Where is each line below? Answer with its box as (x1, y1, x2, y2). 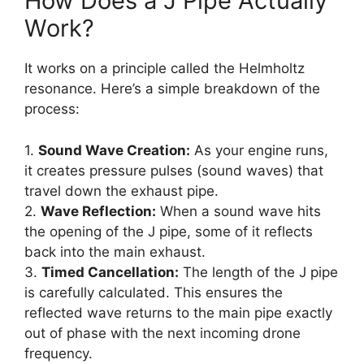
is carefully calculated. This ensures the (24, 284, 283, 301)
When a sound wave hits (156, 202, 321, 219)
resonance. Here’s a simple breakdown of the (24, 80, 320, 97)
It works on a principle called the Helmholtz (24, 60, 305, 76)
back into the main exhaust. (24, 243, 206, 260)
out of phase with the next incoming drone (24, 324, 301, 341)
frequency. (24, 344, 93, 362)
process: (24, 101, 80, 117)
